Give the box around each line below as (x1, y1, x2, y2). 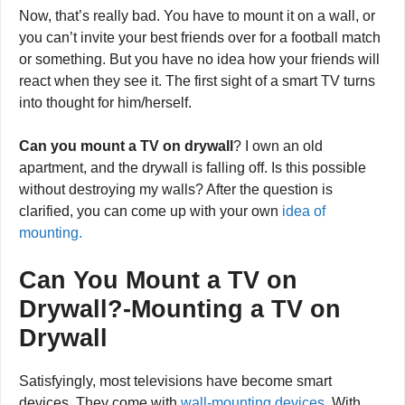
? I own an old (233, 138, 323, 154)
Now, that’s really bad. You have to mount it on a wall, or (19, 8, 375, 24)
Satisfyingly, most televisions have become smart (19, 373, 332, 389)
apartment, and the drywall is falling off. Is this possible (19, 160, 366, 175)
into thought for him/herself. (19, 95, 192, 110)
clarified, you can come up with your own (19, 203, 282, 219)
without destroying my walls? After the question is (19, 182, 333, 197)
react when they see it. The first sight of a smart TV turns (19, 73, 375, 89)
